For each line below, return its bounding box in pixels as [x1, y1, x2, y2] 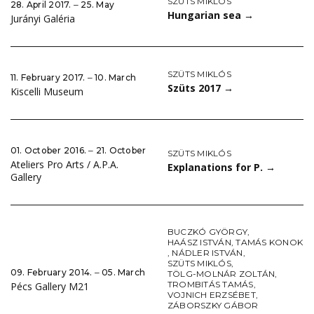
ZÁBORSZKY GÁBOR [168, 300, 259, 311]
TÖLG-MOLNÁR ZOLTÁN [168, 268, 275, 280]
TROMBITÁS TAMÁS [168, 279, 254, 290]
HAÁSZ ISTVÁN [168, 237, 231, 248]
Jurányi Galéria [11, 12, 75, 26]
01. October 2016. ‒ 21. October [11, 145, 146, 156]
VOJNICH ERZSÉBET [168, 289, 256, 301]
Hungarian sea [168, 8, 244, 22]
